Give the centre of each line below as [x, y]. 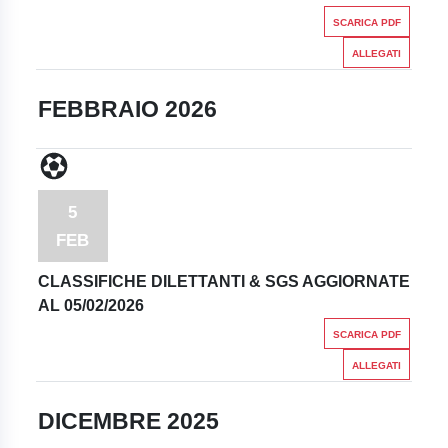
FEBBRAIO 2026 [127, 109]
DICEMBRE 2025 [128, 421]
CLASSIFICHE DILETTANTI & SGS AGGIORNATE [223, 281]
